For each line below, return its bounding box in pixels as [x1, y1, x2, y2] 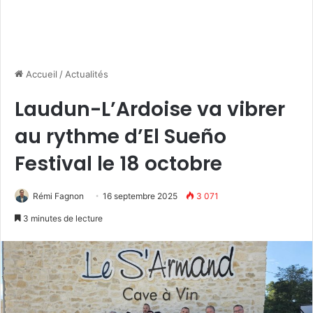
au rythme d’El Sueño [15, 123, 226, 151]
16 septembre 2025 [103, 191, 177, 202]
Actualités [65, 68, 108, 80]
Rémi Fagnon [33, 191, 84, 202]
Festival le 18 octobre [15, 150, 222, 178]
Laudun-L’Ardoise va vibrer [15, 96, 285, 124]
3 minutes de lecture [21, 213, 103, 224]
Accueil [23, 68, 57, 80]
